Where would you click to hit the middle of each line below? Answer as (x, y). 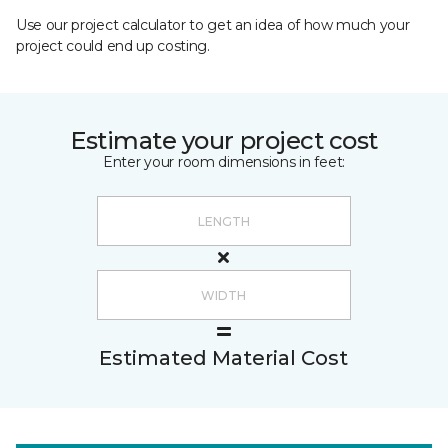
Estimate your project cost (224, 140)
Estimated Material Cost (223, 358)
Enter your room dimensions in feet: (224, 162)
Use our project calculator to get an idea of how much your (213, 25)
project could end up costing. (113, 46)
